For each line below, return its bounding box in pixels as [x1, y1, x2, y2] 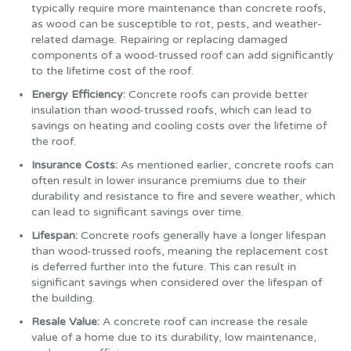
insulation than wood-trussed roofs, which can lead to [31, 103, 312, 117]
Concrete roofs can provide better [128, 88, 308, 101]
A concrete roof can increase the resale [103, 315, 308, 328]
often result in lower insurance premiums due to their [31, 174, 306, 187]
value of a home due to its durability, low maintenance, [31, 331, 317, 344]
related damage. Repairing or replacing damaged [31, 33, 288, 46]
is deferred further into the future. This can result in [31, 260, 296, 273]
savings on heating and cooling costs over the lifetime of [31, 119, 327, 132]
